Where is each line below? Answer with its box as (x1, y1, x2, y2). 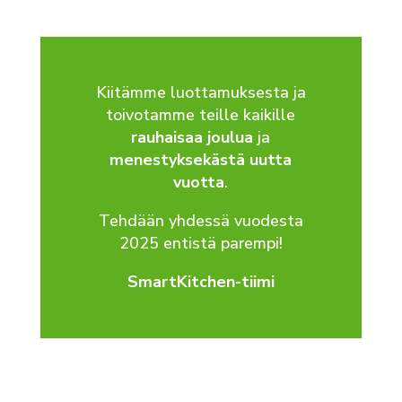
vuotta (173, 170, 225, 193)
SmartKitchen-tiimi (127, 270, 275, 293)
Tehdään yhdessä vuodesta (98, 209, 303, 232)
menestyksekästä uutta (109, 148, 293, 170)
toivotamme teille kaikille (106, 103, 296, 126)
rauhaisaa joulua (131, 126, 254, 148)
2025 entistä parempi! (118, 232, 283, 254)
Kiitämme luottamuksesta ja (95, 81, 306, 103)
